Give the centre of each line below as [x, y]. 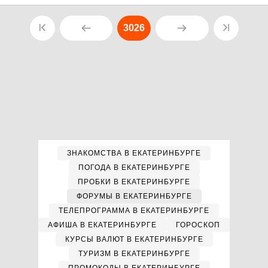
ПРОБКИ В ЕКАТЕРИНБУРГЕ [134, 182]
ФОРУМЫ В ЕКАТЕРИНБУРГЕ [134, 196]
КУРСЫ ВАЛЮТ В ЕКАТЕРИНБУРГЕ [134, 239]
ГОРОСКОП [198, 225]
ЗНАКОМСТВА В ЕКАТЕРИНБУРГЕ [134, 153]
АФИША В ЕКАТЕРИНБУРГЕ [102, 225]
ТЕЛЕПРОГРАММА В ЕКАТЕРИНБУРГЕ [134, 211]
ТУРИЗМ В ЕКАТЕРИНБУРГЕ [134, 254]
